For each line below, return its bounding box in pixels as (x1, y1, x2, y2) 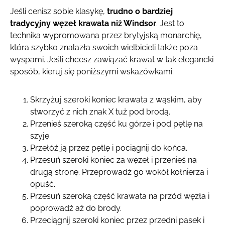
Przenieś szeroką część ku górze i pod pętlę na (30, 119, 203, 129)
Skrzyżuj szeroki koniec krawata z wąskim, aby (30, 94, 202, 104)
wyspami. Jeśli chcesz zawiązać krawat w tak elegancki (10, 54, 213, 64)
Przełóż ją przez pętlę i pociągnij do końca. (30, 143, 187, 153)
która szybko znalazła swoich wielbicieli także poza (10, 42, 198, 52)
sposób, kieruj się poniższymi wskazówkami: (10, 66, 174, 76)
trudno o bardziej (107, 6, 173, 16)
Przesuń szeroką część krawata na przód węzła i (30, 191, 209, 201)
